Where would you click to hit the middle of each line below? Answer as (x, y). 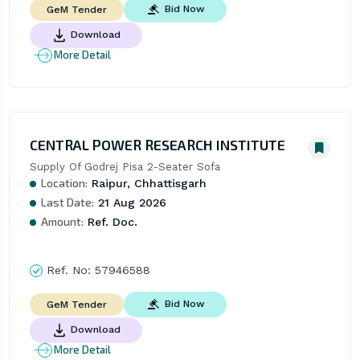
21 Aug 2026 (130, 202)
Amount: (62, 221)
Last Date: (67, 202)
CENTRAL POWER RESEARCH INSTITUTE (157, 144)
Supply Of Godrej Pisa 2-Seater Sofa (125, 166)
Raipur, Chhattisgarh (147, 183)
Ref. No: (68, 270)
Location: (64, 182)
